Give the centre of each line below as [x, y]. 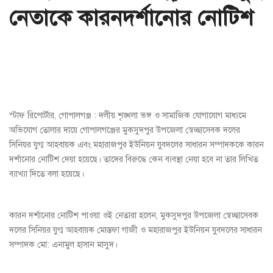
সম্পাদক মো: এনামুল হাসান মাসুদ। [63, 245]
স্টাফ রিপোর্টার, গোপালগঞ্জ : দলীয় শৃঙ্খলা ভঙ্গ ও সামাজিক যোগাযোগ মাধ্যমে [128, 116]
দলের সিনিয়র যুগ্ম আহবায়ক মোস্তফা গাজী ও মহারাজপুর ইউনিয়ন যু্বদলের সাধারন [136, 230]
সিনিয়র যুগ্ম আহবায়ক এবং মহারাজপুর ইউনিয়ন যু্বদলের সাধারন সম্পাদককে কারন [136, 145]
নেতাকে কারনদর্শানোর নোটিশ [131, 18]
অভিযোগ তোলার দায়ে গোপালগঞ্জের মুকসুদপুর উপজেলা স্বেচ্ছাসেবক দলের [125, 130]
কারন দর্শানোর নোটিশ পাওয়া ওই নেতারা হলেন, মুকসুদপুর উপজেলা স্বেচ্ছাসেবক [134, 216]
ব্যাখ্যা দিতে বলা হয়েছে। [47, 174]
